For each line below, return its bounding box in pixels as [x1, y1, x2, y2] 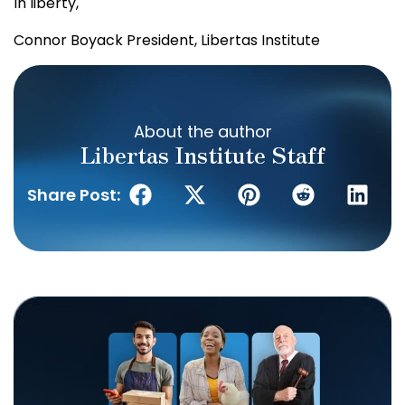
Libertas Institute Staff [80, 138, 325, 171]
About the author [133, 120, 272, 144]
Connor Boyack [14, 29, 123, 51]
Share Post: [27, 183, 120, 206]
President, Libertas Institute [123, 29, 320, 51]
